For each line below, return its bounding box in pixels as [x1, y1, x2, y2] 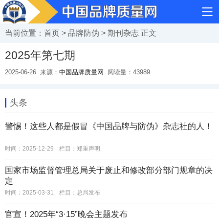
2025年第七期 [5, 49, 75, 62]
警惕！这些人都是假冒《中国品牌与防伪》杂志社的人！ [5, 122, 213, 131]
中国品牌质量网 [59, 68, 104, 76]
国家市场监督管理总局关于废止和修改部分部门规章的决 [5, 166, 213, 175]
